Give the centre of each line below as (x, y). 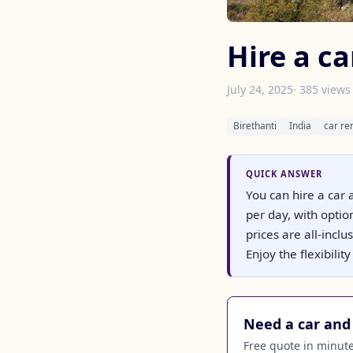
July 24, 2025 (260, 89)
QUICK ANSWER (284, 174)
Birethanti (255, 126)
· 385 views (322, 89)
